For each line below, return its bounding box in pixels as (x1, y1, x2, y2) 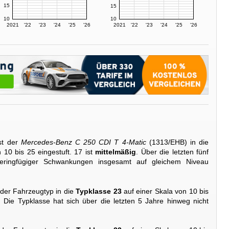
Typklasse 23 (76, 187, 122, 195)
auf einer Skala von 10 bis (121, 187, 209, 195)
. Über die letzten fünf (136, 148, 209, 156)
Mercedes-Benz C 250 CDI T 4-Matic (20, 138, 146, 147)
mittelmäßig (95, 148, 136, 156)
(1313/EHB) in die (146, 138, 209, 147)
